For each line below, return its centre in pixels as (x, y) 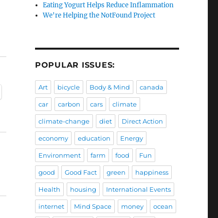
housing (83, 190)
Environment (59, 155)
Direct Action (142, 121)
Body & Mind (109, 87)
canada (151, 87)
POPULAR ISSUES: (75, 65)
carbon (69, 104)
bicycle (68, 87)
